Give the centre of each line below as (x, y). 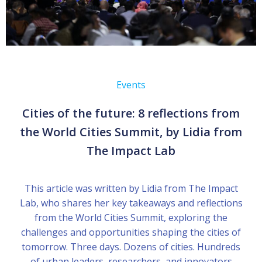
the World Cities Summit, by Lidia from (131, 132)
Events (131, 85)
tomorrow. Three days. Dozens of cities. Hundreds (131, 247)
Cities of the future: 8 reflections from (131, 113)
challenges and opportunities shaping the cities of (131, 232)
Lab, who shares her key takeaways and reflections (131, 203)
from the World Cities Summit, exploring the (131, 217)
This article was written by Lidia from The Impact (131, 188)
